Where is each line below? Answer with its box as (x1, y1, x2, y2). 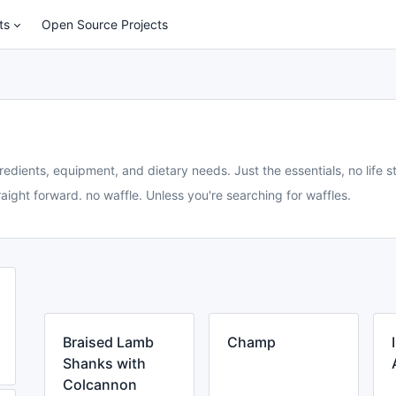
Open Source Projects (42, 17, 169, 32)
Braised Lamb (63, 333, 154, 351)
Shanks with (63, 354, 146, 372)
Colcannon (63, 376, 137, 393)
